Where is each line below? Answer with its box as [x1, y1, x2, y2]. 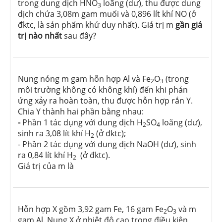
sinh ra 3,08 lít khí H [18, 128, 91, 139]
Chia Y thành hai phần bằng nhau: [18, 106, 144, 117]
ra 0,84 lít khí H [18, 150, 73, 161]
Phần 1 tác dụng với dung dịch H [22, 117, 143, 128]
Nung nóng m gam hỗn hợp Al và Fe [18, 73, 151, 85]
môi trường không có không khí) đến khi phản [18, 84, 188, 96]
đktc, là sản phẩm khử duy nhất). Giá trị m [18, 19, 175, 31]
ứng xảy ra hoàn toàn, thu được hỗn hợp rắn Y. [18, 95, 193, 107]
